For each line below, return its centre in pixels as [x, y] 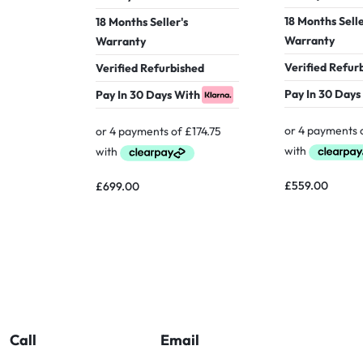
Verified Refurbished [150, 68]
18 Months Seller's [142, 22]
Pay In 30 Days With [148, 95]
